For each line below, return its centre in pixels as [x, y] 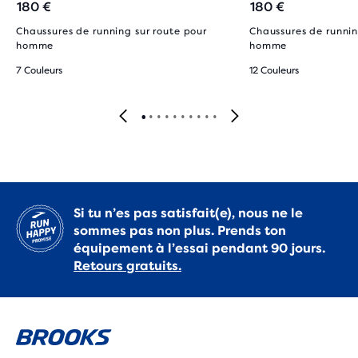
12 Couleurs [274, 70]
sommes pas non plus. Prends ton [180, 231]
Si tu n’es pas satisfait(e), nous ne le [188, 213]
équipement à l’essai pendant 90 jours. [199, 248]
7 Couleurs [39, 70]
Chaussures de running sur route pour [111, 31]
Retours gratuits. [127, 266]
